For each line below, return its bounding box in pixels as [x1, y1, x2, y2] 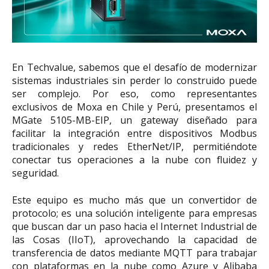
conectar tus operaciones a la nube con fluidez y [12, 153, 257, 167]
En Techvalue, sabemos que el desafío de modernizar [12, 61, 257, 74]
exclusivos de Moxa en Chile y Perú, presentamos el [12, 100, 257, 114]
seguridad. [12, 166, 59, 180]
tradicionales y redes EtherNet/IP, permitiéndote [12, 140, 257, 154]
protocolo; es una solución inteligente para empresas [12, 206, 257, 220]
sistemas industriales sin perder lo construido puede [12, 74, 257, 88]
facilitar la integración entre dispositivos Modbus [12, 127, 257, 141]
